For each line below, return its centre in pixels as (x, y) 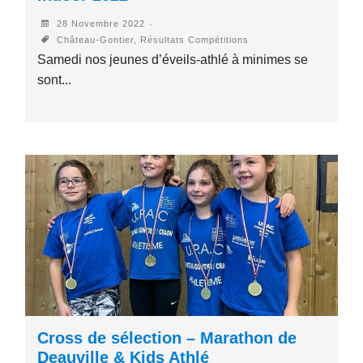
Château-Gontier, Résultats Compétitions (152, 39)
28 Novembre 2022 (100, 23)
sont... (55, 79)
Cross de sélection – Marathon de (167, 337)
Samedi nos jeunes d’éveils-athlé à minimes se (173, 59)
